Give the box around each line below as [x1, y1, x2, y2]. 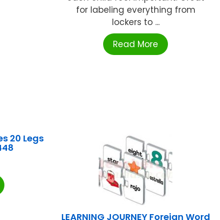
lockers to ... [111, 16, 160, 28]
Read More [113, 38, 159, 51]
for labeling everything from [76, 4, 195, 16]
